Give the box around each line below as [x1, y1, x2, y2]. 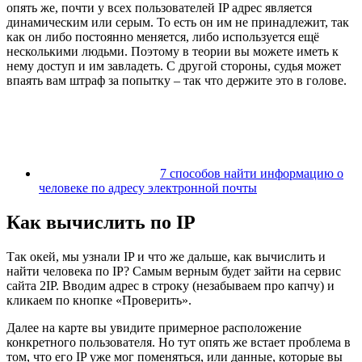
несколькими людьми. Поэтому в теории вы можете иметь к [6, 44, 339, 59]
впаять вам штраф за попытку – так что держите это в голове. [6, 74, 347, 88]
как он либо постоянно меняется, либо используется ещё [6, 30, 319, 44]
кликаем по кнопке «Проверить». [6, 293, 192, 308]
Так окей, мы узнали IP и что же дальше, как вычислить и [6, 250, 326, 264]
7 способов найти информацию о [160, 166, 343, 181]
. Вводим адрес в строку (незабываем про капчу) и [56, 279, 335, 293]
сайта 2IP [6, 279, 56, 293]
